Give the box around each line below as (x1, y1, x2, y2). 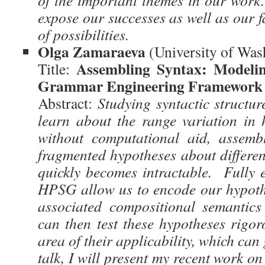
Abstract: (38, 93, 98, 113)
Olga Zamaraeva (38, 40, 146, 63)
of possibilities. (38, 24, 129, 44)
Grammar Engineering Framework (38, 75, 263, 97)
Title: (38, 59, 76, 79)
